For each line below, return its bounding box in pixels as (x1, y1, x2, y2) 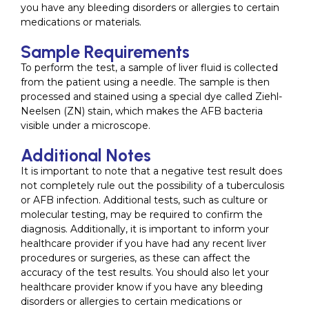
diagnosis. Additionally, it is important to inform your (21, 223, 269, 236)
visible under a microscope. (21, 119, 150, 132)
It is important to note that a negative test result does (21, 165, 282, 178)
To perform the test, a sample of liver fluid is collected (21, 61, 278, 74)
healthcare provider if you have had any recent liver (21, 237, 266, 250)
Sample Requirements (21, 41, 190, 63)
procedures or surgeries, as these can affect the (21, 252, 250, 265)
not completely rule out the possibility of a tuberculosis (21, 179, 284, 192)
